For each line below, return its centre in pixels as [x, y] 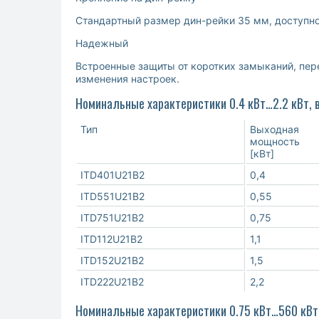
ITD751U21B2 [112, 218]
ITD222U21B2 [112, 282]
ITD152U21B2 [112, 261]
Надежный [102, 43]
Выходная [274, 130]
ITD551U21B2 [113, 197]
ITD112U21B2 [111, 239]
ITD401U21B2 [113, 175]
